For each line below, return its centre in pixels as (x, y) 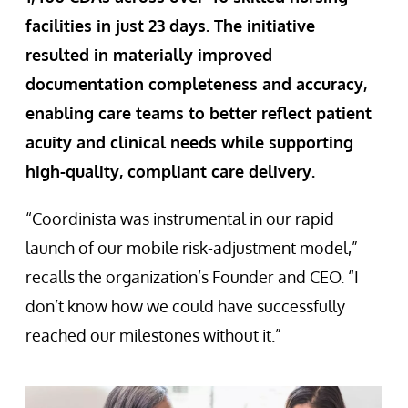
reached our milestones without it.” (153, 336)
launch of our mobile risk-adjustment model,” (192, 248)
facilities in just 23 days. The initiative (170, 26)
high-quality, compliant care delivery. (170, 172)
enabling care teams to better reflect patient (199, 113)
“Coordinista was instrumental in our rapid (180, 219)
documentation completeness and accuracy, (196, 84)
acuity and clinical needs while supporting (189, 143)
